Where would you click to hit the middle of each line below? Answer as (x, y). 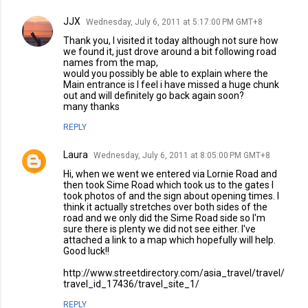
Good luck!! (86, 251)
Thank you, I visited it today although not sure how (171, 41)
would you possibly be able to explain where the (166, 74)
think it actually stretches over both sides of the (165, 207)
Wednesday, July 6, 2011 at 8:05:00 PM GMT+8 (182, 155)
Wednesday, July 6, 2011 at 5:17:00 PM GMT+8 (174, 22)
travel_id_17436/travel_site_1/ (131, 284)
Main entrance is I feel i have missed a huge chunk (171, 85)
